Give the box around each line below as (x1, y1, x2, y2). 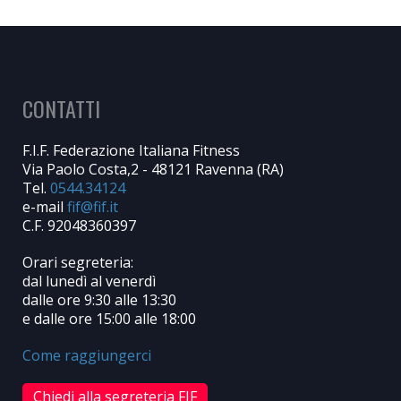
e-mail (22, 196, 67, 217)
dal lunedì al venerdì (22, 270, 156, 291)
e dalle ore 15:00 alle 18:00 (22, 308, 196, 328)
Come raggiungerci (22, 345, 151, 365)
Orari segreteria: (22, 252, 133, 272)
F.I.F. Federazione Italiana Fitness (22, 140, 240, 160)
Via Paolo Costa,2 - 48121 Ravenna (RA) (22, 158, 284, 179)
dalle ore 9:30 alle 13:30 (22, 289, 176, 310)
